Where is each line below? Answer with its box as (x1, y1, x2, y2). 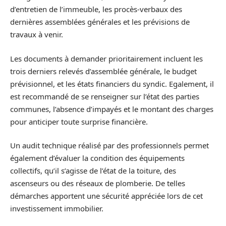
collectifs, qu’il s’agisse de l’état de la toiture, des (10, 165, 176, 176)
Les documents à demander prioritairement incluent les (10, 53, 203, 64)
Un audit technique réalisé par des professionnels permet (10, 140, 209, 150)
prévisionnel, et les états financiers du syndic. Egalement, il (10, 78, 214, 89)
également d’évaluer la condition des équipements (10, 153, 185, 163)
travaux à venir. (10, 29, 63, 39)
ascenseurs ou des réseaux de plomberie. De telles (10, 178, 185, 188)
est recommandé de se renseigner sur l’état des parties (10, 91, 199, 101)
